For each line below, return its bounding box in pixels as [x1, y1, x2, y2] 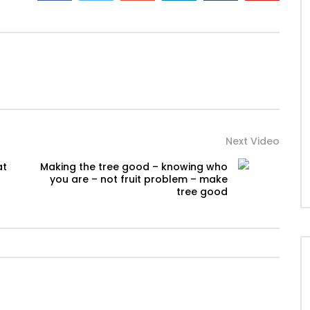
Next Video [226, 134, 280, 149]
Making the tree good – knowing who [40, 160, 228, 174]
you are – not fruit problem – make [50, 172, 228, 187]
